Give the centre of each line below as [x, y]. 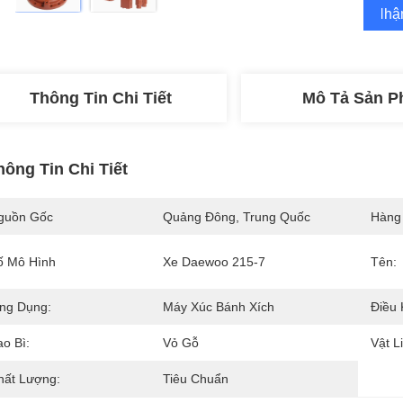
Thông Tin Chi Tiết [101, 98]
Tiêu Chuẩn [196, 379]
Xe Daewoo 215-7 [214, 262]
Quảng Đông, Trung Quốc [237, 217]
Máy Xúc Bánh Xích [219, 307]
